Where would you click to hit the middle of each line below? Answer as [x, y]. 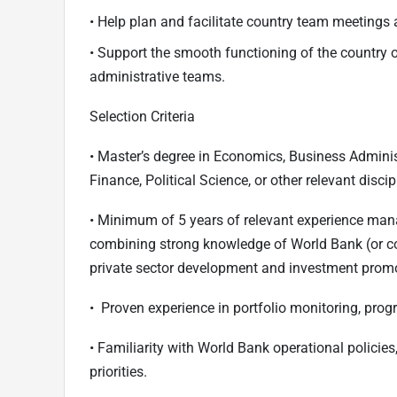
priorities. [118, 372]
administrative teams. [157, 77]
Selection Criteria [142, 117]
